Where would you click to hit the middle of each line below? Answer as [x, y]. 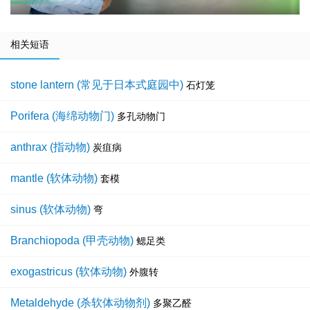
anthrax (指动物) [50, 147]
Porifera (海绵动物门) [62, 116]
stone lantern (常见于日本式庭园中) [97, 85]
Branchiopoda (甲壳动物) [72, 241]
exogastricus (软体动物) [69, 272]
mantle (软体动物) [54, 179]
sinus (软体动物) [51, 210]
